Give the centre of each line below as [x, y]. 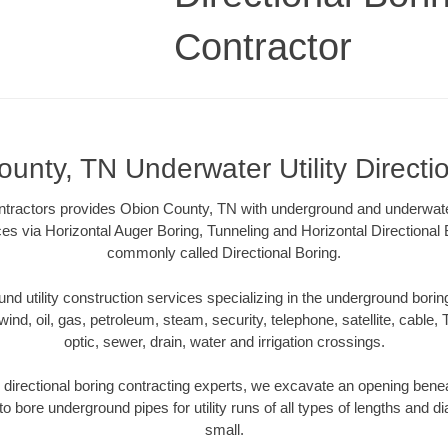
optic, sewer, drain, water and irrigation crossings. [224, 341]
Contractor [263, 46]
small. [224, 430]
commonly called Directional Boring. [224, 253]
